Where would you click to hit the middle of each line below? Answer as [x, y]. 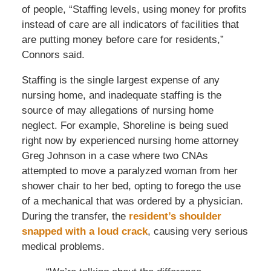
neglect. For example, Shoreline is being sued [125, 125]
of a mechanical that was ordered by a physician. [132, 201]
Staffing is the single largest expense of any [120, 80]
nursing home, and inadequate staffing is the [121, 95]
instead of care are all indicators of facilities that [130, 24]
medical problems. [63, 246]
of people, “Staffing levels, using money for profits [134, 9]
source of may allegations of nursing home [117, 110]
